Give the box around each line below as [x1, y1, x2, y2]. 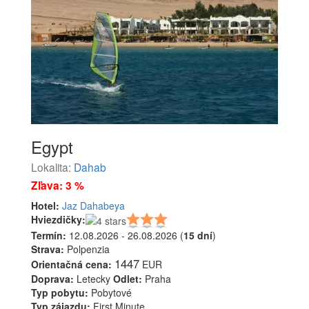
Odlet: [113, 272, 142, 286]
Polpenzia [64, 242, 110, 257]
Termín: [31, 228, 66, 243]
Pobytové [88, 286, 132, 300]
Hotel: [31, 198, 59, 212]
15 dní [183, 228, 212, 243]
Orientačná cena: [31, 257, 112, 272]
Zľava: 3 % [31, 177, 84, 193]
